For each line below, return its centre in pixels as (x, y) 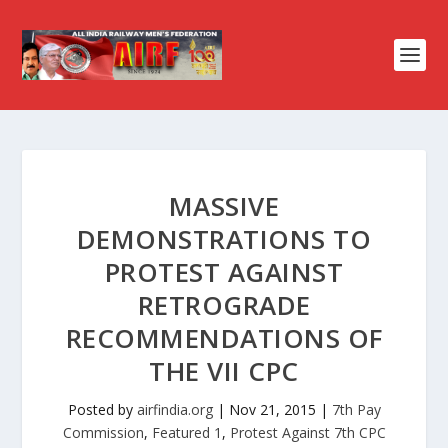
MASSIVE (224, 206)
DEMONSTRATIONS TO (224, 239)
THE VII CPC (224, 371)
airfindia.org (174, 409)
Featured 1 (186, 432)
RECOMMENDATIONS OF (224, 338)
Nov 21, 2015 (272, 409)
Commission (103, 432)
